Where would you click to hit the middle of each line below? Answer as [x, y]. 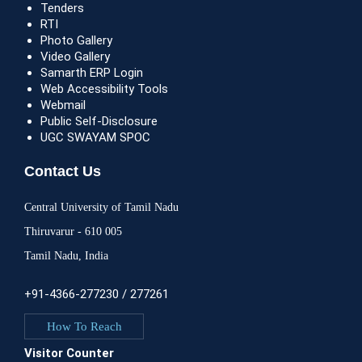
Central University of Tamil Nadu [101, 208]
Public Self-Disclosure [99, 122]
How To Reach [84, 326]
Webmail [63, 105]
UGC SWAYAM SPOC [95, 138]
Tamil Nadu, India [66, 256]
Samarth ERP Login [92, 73]
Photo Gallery [76, 41]
